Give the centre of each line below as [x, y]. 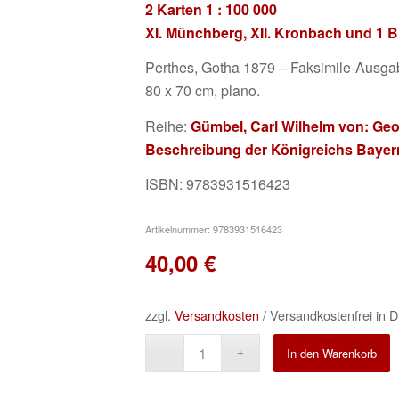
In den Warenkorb [331, 353]
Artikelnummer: [179, 229]
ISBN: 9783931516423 [218, 184]
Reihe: [168, 126]
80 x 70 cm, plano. [203, 91]
